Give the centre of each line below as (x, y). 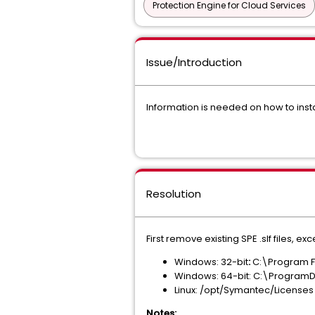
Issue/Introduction (194, 62)
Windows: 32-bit (211, 262)
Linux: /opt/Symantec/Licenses (244, 290)
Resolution (174, 194)
